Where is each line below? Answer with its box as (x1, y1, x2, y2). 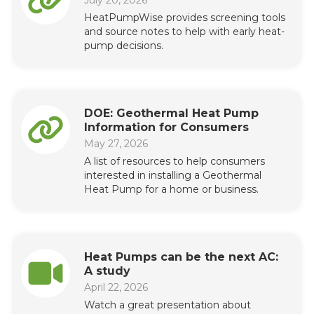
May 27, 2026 (84, 137, 148, 150)
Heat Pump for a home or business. (84, 182, 259, 196)
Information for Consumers (84, 120, 249, 134)
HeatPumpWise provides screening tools (84, 11, 285, 24)
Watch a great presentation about (84, 298, 251, 311)
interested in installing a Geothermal (84, 168, 261, 182)
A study (84, 264, 130, 278)
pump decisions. (84, 39, 163, 52)
